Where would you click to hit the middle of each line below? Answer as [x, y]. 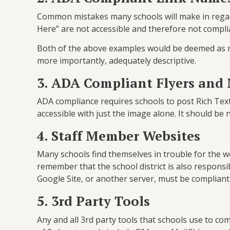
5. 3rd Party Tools [95, 200]
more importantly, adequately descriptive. [117, 61]
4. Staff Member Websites [120, 135]
